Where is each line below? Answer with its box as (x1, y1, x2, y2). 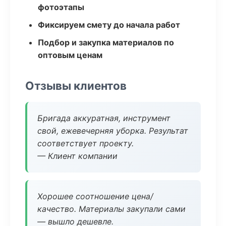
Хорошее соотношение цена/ (37, 191, 153, 201)
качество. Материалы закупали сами (37, 204, 186, 214)
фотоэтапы (38, 2, 84, 12)
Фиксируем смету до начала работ (38, 20, 180, 30)
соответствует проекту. (37, 138, 134, 148)
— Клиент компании (37, 151, 118, 161)
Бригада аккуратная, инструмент (37, 113, 171, 123)
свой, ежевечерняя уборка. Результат (37, 126, 188, 136)
